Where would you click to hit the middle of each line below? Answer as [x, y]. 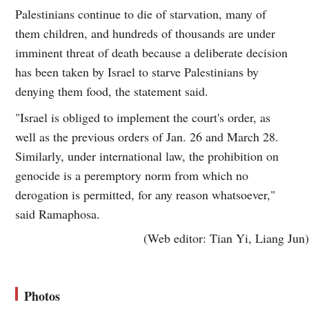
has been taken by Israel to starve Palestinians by [137, 71]
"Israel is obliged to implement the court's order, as [143, 117]
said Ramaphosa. [58, 213]
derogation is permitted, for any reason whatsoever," [146, 194]
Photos [42, 296]
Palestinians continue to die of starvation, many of [141, 13]
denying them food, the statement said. [112, 91]
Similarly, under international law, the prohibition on [147, 156]
